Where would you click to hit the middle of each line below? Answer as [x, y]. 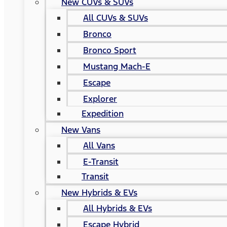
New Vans [81, 130]
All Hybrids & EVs [118, 208]
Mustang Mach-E [117, 66]
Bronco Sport [110, 50]
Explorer [100, 99]
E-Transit [101, 162]
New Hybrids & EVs [99, 193]
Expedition [103, 113]
